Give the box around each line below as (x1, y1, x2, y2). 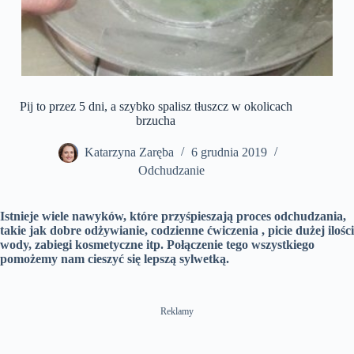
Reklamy (160, 306, 194, 318)
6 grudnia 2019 (191, 145, 268, 160)
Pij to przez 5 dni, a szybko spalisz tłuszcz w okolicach (19, 100, 292, 114)
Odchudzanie (138, 164, 205, 178)
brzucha (136, 114, 176, 128)
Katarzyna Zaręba (85, 145, 175, 160)
